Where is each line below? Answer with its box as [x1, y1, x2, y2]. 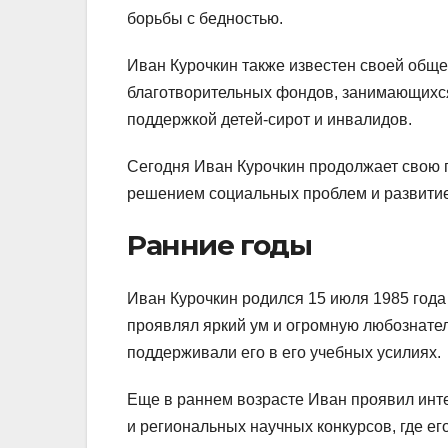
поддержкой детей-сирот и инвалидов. [127, 111, 412, 129]
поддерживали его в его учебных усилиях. [127, 344, 441, 362]
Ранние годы [127, 228, 312, 263]
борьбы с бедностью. [127, 10, 283, 28]
